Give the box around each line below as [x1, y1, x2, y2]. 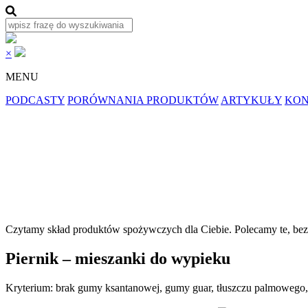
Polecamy [234, 223, 277, 235]
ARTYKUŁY [221, 94, 282, 106]
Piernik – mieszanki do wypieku [5, 249, 230, 267]
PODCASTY [5, 94, 65, 106]
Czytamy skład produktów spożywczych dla [5, 223, 201, 235]
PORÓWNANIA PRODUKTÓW [67, 94, 219, 106]
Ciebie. [201, 223, 232, 235]
